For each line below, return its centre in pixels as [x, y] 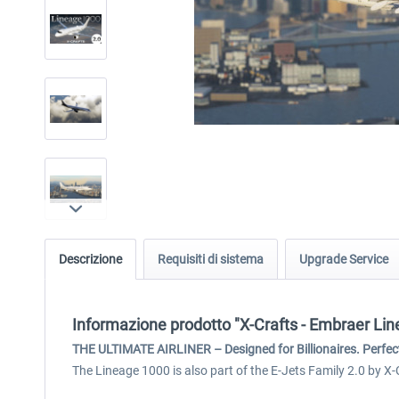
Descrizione [90, 259]
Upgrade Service [344, 259]
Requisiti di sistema [211, 259]
